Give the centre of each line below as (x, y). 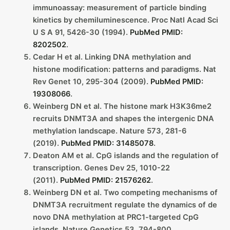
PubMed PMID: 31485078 (107, 143)
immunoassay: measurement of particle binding (119, 7)
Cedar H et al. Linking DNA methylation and (112, 57)
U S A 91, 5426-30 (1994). (81, 32)
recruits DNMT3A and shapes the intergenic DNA (123, 118)
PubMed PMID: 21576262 (105, 180)
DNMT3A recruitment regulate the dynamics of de (125, 205)
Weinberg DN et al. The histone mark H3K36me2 (122, 106)
